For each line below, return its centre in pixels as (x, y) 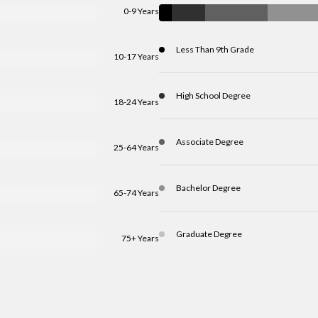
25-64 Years (136, 147)
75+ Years (140, 238)
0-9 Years (141, 11)
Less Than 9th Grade (215, 49)
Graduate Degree (209, 234)
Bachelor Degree (208, 188)
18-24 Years (136, 102)
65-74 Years (136, 193)
